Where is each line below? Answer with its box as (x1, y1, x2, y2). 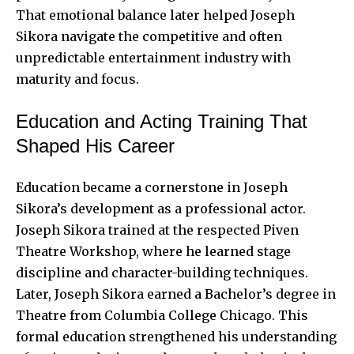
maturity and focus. (16, 70, 139, 87)
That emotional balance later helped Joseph (16, 6, 295, 23)
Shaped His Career (16, 134, 175, 156)
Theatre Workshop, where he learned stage (16, 243, 291, 259)
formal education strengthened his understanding (16, 328, 337, 345)
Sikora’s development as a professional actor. (16, 200, 306, 217)
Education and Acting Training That (16, 110, 307, 132)
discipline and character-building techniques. (16, 264, 308, 281)
